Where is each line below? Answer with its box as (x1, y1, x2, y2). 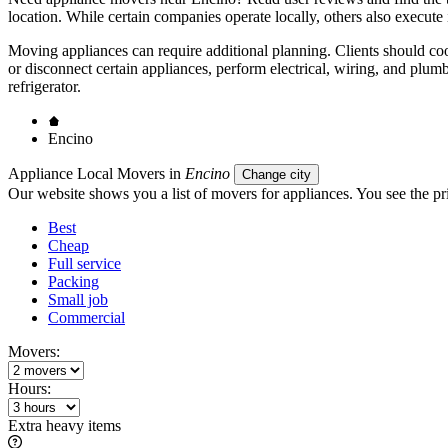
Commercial (48, 308, 125, 326)
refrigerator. (8, 77, 81, 95)
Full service (48, 254, 121, 272)
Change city (242, 166, 311, 182)
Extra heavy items (8, 416, 121, 434)
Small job (48, 290, 108, 308)
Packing (48, 272, 99, 290)
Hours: (8, 379, 51, 397)
